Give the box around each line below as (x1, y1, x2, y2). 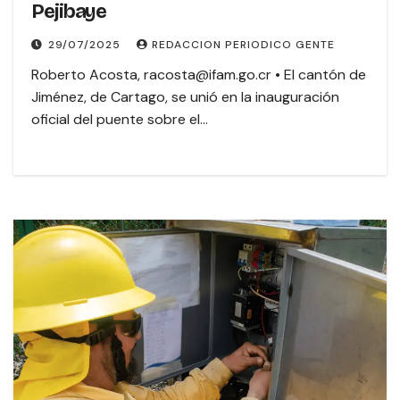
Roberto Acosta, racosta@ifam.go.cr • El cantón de (31, 65, 366, 85)
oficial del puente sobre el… (31, 110, 208, 129)
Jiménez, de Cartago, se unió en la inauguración (31, 87, 339, 107)
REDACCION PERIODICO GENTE (152, 37, 335, 53)
